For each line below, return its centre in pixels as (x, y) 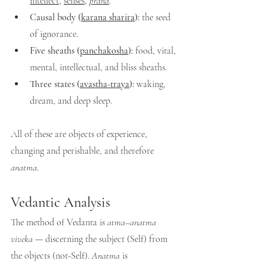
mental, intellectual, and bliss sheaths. (98, 67)
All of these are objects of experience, (80, 134)
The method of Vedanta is (59, 222)
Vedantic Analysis (60, 202)
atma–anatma (133, 222)
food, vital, (156, 51)
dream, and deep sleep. (71, 101)
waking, (151, 84)
